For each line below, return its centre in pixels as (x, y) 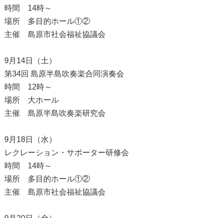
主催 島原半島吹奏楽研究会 (55, 113)
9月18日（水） (30, 139)
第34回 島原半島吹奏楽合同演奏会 (64, 73)
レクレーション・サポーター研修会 (66, 152)
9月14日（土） (30, 60)
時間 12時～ (28, 87)
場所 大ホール (31, 100)
